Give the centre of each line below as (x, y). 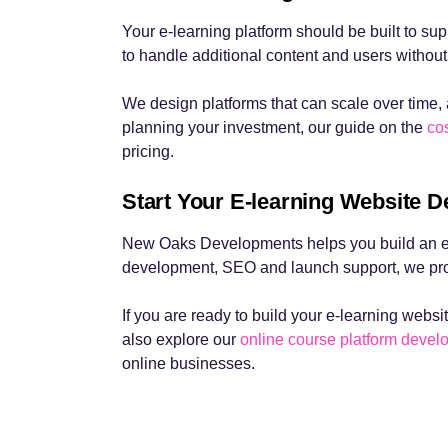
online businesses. (188, 363)
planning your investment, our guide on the (274, 127)
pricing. (148, 151)
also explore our (181, 339)
